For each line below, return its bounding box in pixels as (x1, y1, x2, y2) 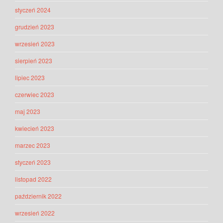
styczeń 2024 (15, 5, 51, 14)
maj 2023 (15, 107, 40, 116)
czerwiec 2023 (15, 90, 54, 99)
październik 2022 (15, 192, 62, 201)
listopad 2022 (15, 175, 52, 184)
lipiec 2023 (15, 73, 45, 82)
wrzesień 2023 (15, 39, 55, 48)
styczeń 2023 (15, 158, 51, 167)
